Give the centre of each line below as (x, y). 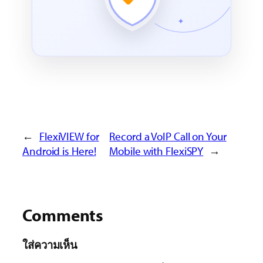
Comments (63, 215)
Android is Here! (59, 151)
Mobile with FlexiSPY (156, 151)
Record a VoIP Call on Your (168, 136)
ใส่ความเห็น (50, 245)
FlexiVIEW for (69, 136)
